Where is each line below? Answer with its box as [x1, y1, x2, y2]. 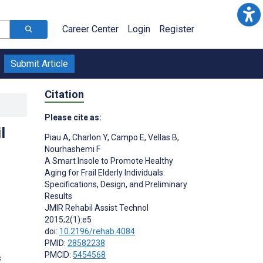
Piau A [45, 132, 69, 142]
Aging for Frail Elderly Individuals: [45, 167, 165, 177]
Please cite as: [45, 112, 102, 122]
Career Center [62, 23, 119, 35]
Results [45, 191, 72, 201]
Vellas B [146, 132, 177, 142]
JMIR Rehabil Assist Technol [45, 203, 149, 213]
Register [159, 23, 194, 35]
